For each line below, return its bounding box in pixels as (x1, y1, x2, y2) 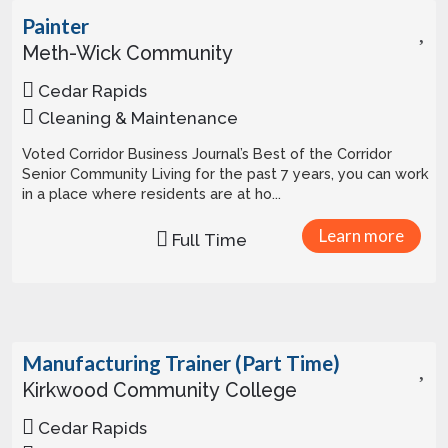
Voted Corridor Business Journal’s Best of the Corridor (22, 145, 392, 162)
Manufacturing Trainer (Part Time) (22, 350, 340, 375)
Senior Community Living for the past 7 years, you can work (22, 165, 429, 182)
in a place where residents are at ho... (22, 185, 281, 202)
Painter (22, 13, 89, 38)
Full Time (168, 230, 247, 250)
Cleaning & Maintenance (34, 108, 238, 128)
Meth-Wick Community (22, 42, 234, 65)
